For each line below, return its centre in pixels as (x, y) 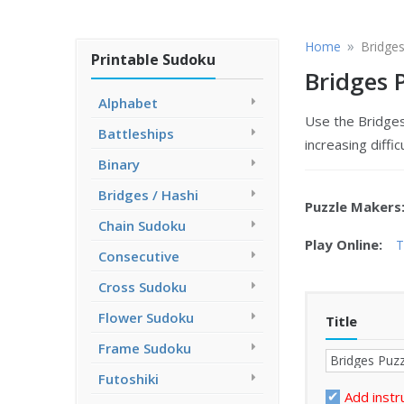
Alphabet (128, 103)
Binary (119, 164)
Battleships (136, 133)
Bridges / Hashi (148, 195)
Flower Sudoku (146, 317)
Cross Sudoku (142, 287)
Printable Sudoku (153, 60)
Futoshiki (129, 379)
